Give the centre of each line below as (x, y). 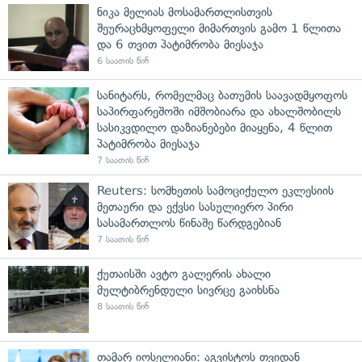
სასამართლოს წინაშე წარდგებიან (189, 223)
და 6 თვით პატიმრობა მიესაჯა (180, 44)
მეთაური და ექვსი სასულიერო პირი (195, 206)
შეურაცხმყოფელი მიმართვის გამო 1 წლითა (219, 28)
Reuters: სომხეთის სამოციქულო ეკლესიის (215, 190)
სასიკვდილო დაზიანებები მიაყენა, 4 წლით (215, 127)
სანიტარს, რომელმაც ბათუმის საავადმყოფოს (222, 95)
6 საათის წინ (123, 61)
